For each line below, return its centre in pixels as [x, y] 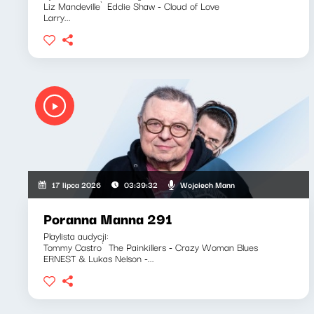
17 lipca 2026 [77, 184]
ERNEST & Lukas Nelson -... [99, 258]
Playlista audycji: [76, 235]
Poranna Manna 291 [108, 218]
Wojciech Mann [207, 184]
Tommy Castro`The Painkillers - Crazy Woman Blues [151, 247]
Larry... [57, 17]
